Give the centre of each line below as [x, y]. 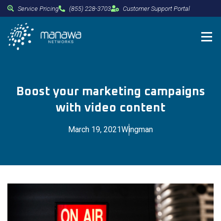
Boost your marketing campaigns [110, 92]
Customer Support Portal [156, 9]
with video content [110, 108]
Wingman [137, 129]
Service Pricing [38, 9]
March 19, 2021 [95, 129]
